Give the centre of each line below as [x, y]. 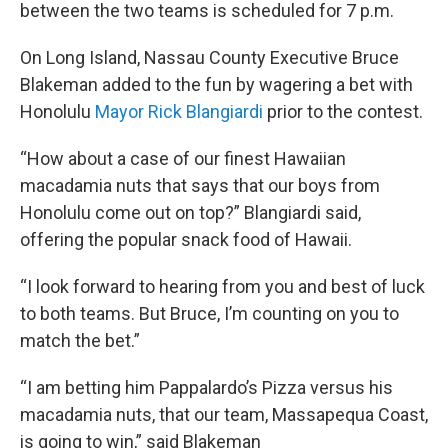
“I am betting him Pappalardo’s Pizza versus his [206, 387]
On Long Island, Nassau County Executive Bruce [209, 57]
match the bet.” [80, 340]
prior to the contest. [343, 111]
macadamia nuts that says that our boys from [200, 185]
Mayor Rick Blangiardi [177, 111]
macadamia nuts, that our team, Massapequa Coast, [224, 414]
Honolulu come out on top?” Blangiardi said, [190, 212]
